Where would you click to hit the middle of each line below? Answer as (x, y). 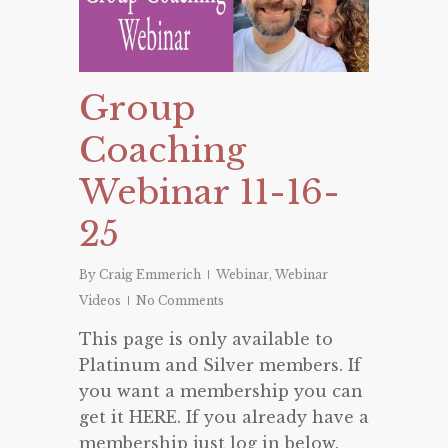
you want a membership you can (221, 391)
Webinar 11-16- (209, 192)
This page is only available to (206, 339)
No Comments (180, 300)
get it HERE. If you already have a (224, 417)
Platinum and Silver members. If (220, 365)
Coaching (162, 150)
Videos (100, 300)
